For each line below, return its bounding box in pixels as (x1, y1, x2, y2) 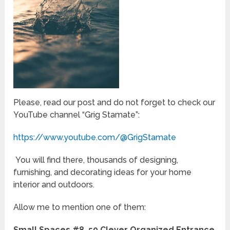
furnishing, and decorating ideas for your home (13, 167, 192, 178)
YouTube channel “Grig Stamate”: (13, 110, 140, 120)
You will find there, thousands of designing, (13, 155, 179, 165)
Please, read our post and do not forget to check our (13, 98, 216, 108)
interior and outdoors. (13, 180, 95, 190)
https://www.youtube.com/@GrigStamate (13, 132, 177, 143)
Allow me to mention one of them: (13, 202, 146, 213)
